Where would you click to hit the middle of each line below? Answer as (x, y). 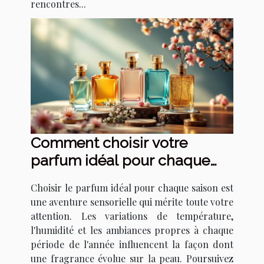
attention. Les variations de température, (132, 216)
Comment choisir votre (109, 143)
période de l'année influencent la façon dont (132, 245)
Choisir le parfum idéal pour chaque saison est (132, 188)
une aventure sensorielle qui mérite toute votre (132, 202)
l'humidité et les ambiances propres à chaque (132, 230)
